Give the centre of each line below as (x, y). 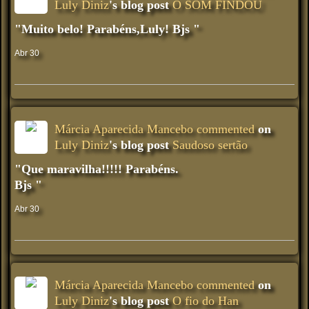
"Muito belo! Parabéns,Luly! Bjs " (107, 29)
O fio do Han (206, 300)
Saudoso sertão (210, 144)
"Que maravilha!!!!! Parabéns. (97, 169)
